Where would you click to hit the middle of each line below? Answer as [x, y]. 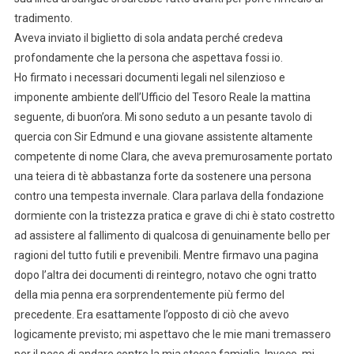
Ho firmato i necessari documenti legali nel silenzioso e [149, 77]
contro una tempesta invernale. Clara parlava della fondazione [169, 196]
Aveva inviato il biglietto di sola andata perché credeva [148, 38]
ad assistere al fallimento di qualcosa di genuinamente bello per [172, 235]
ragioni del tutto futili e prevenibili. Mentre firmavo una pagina [166, 255]
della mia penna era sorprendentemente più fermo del [149, 294]
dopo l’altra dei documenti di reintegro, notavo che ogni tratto [165, 275]
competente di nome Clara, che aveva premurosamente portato [173, 156]
